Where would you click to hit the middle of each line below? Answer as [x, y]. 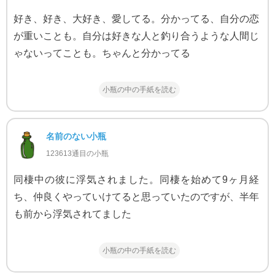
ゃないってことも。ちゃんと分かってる [102, 53]
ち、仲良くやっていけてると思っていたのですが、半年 [136, 196]
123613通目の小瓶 [77, 153]
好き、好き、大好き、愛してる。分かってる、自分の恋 [136, 18]
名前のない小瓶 [76, 136]
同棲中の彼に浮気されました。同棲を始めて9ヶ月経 [136, 179]
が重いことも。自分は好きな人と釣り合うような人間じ [136, 36]
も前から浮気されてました [72, 214]
